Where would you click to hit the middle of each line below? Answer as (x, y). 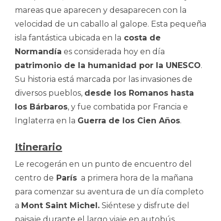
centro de (34, 178)
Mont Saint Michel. (60, 205)
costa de (141, 37)
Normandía (38, 51)
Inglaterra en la (46, 120)
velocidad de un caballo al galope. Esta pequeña (110, 24)
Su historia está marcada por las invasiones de (104, 79)
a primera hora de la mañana (135, 178)
